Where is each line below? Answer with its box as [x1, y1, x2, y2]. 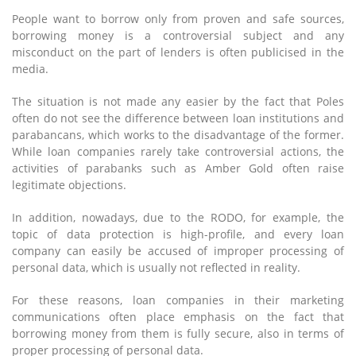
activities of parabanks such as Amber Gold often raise [12, 161, 344, 176]
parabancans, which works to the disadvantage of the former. [12, 127, 344, 143]
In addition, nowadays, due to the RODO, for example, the [12, 210, 344, 226]
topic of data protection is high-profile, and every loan [12, 226, 344, 242]
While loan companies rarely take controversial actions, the [12, 144, 344, 160]
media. [12, 61, 48, 77]
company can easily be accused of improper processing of [12, 243, 344, 259]
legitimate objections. [12, 177, 126, 193]
